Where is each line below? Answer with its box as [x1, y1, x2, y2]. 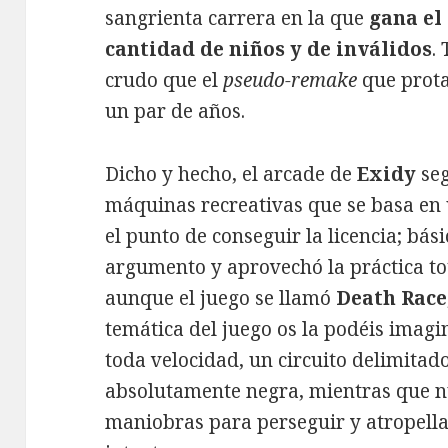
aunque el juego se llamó [105, 285, 337, 312]
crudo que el [105, 67, 224, 94]
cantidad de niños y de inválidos [105, 36, 433, 63]
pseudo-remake [223, 67, 358, 94]
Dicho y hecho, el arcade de [105, 161, 358, 188]
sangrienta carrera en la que [105, 5, 370, 32]
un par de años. [105, 98, 246, 125]
